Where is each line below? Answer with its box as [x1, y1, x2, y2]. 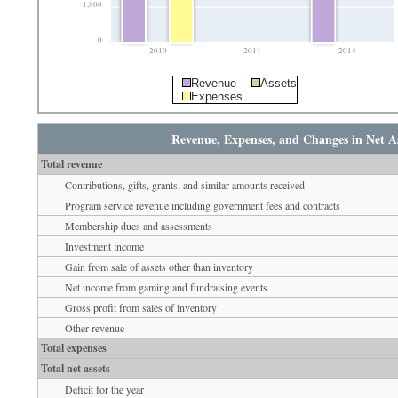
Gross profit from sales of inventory [65, 299, 218, 314]
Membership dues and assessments [65, 218, 213, 233]
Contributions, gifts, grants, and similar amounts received [65, 177, 306, 192]
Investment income [65, 238, 145, 253]
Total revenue [40, 155, 102, 171]
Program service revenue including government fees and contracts [65, 197, 341, 212]
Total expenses [40, 339, 107, 355]
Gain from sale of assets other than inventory [65, 259, 254, 274]
